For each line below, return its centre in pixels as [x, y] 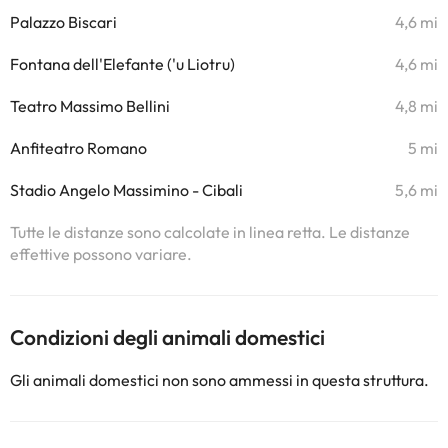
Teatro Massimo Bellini [90, 106]
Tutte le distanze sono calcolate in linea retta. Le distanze [210, 232]
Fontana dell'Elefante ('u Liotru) [122, 64]
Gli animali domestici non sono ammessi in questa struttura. [219, 380]
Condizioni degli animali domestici [167, 337]
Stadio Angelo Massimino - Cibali [126, 190]
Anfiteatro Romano [78, 148]
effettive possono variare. [101, 254]
